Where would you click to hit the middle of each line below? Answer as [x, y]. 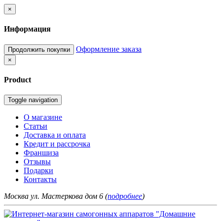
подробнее [125, 196]
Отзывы [37, 162]
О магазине [43, 117]
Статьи [36, 126]
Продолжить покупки [39, 49]
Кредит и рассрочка [57, 144]
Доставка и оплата [55, 135]
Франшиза [41, 153]
